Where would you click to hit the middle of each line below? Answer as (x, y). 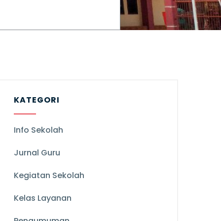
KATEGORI (37, 100)
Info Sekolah (38, 130)
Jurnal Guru (37, 153)
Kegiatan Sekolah (49, 175)
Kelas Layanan (43, 198)
